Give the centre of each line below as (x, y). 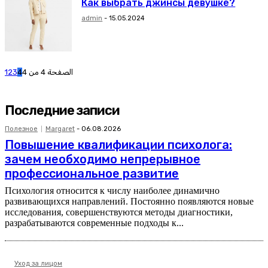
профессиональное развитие (92, 173)
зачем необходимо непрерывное (103, 159)
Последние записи (62, 110)
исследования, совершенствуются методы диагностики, (119, 212)
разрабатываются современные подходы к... (94, 223)
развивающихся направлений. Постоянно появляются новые (129, 201)
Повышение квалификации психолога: (118, 144)
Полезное (21, 129)
